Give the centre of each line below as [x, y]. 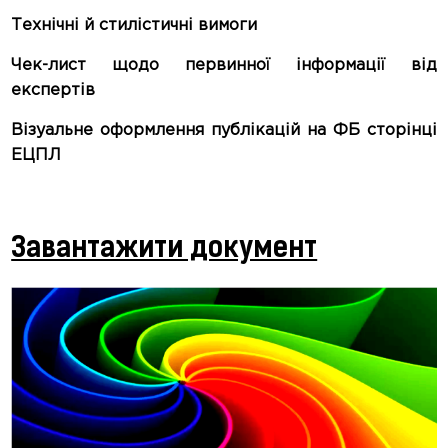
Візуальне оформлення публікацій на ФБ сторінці [224, 130]
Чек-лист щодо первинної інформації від [224, 65]
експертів [53, 90]
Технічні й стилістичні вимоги [134, 25]
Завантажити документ [164, 250]
